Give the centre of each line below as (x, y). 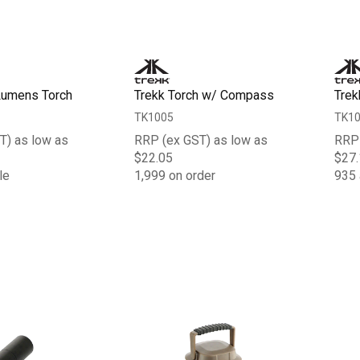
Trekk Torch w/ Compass (205, 95)
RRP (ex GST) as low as (201, 140)
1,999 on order (175, 175)
